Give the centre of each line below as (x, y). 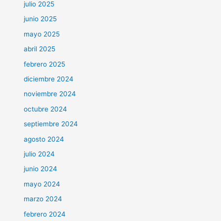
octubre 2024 (46, 109)
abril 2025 (40, 49)
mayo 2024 (42, 184)
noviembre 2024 (50, 94)
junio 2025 (40, 19)
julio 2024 (39, 154)
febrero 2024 (45, 214)
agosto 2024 (44, 139)
